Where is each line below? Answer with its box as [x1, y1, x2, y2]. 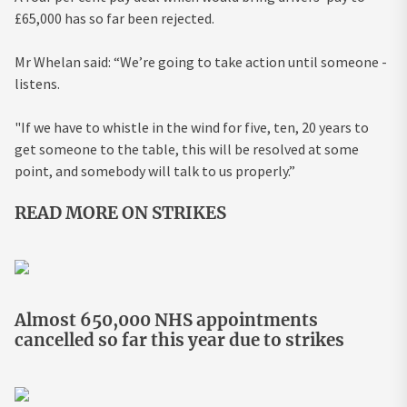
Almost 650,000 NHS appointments [15, 309, 318, 331]
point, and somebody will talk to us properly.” [15, 161, 295, 180]
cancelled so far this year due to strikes [15, 329, 344, 351]
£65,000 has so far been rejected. [15, 8, 214, 27]
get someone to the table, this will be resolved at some [15, 139, 359, 158]
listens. [15, 74, 60, 93]
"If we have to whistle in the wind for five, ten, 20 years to [15, 117, 369, 136]
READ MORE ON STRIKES [15, 202, 226, 223]
